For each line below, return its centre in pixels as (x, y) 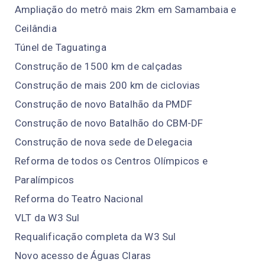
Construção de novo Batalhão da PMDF (104, 104)
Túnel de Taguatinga (61, 47)
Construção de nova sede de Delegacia (104, 142)
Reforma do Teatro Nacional (79, 198)
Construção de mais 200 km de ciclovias (108, 85)
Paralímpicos (45, 180)
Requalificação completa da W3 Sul (96, 236)
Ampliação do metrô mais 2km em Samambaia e (126, 9)
